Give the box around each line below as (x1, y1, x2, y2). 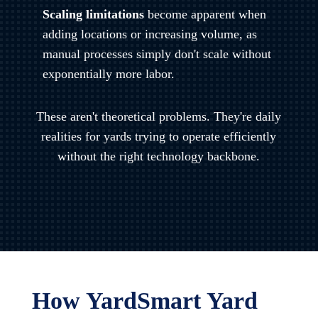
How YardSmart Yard (31, 287, 258, 314)
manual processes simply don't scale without (42, 46, 271, 61)
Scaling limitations (42, 6, 144, 21)
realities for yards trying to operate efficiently (41, 128, 277, 143)
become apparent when (143, 6, 266, 21)
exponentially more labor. (42, 66, 175, 81)
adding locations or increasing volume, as (42, 26, 257, 41)
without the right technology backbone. (57, 148, 261, 163)
